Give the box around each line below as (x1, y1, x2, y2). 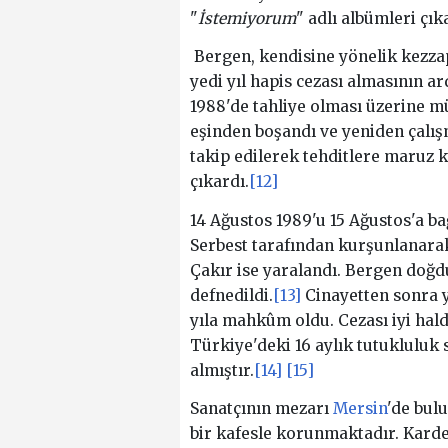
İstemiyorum (197, 8, 296, 28)
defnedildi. (189, 285, 273, 305)
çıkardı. (189, 172, 249, 192)
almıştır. (189, 360, 254, 380)
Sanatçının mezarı (189, 399, 333, 419)
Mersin (332, 399, 387, 419)
